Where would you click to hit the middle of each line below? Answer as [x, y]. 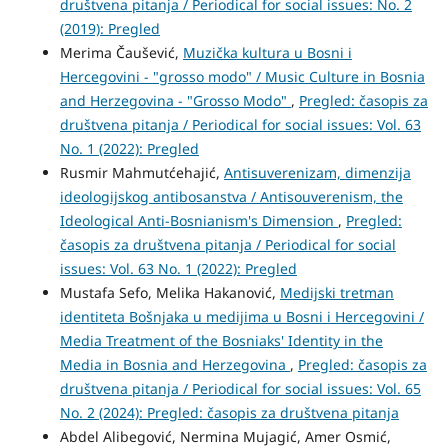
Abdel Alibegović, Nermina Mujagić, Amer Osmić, [225, 436]
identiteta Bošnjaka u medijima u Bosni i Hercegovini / [241, 316]
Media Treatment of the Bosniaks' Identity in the [221, 340]
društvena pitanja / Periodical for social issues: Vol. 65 [240, 388]
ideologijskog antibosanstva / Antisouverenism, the [231, 196]
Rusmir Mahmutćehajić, [141, 172]
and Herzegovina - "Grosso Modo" [175, 100]
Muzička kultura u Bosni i [267, 52]
